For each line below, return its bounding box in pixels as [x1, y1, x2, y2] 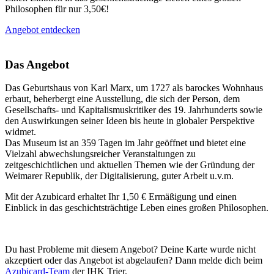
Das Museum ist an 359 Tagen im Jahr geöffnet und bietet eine [5, 138, 246, 149]
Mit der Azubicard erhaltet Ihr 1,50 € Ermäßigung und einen [5, 191, 237, 202]
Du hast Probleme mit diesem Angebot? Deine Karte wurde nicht [5, 244, 256, 255]
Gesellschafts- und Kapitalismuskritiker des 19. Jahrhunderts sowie [5, 105, 262, 116]
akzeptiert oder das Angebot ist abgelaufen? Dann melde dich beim [5, 255, 262, 266]
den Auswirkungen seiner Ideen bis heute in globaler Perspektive [5, 116, 254, 127]
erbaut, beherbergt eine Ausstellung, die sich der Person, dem [5, 94, 240, 105]
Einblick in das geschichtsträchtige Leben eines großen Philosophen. [5, 202, 268, 213]
